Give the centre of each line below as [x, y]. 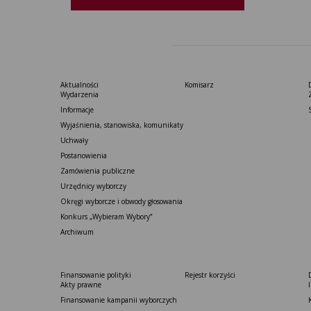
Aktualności [79, 85]
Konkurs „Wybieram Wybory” [106, 217]
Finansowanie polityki [96, 275]
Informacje [77, 110]
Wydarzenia [79, 94]
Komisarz [199, 85]
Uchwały [74, 140]
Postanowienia [84, 155]
